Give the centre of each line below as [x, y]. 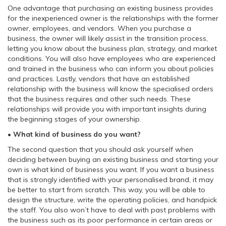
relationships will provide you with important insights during [107, 109]
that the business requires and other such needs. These [99, 99]
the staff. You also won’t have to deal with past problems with [111, 210]
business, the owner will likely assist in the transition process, [108, 38]
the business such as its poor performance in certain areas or [110, 220]
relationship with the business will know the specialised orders [110, 89]
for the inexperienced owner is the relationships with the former [113, 18]
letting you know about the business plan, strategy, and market [112, 48]
